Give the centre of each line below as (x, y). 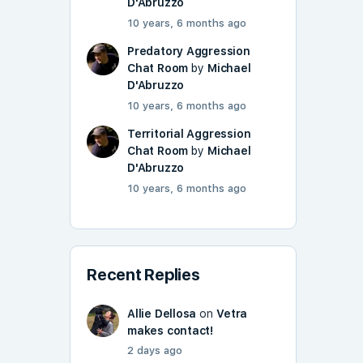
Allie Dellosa (162, 314)
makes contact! (171, 331)
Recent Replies (143, 275)
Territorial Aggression (189, 134)
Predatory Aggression (189, 51)
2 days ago (155, 351)
